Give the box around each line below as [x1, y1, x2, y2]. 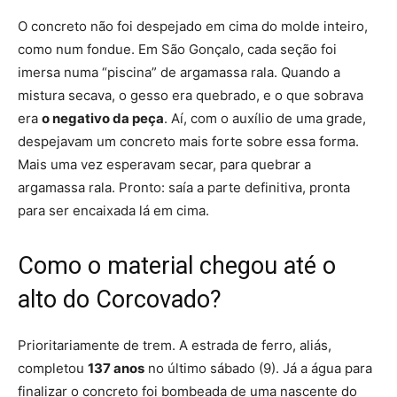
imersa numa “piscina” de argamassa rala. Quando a [18, 64, 340, 82]
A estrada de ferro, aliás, [175, 337, 331, 354]
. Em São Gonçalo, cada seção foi [131, 41, 337, 58]
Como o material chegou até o [18, 252, 336, 281]
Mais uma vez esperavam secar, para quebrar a [18, 156, 311, 174]
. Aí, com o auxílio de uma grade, [164, 110, 366, 128]
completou [18, 360, 88, 378]
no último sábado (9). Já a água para [144, 360, 372, 378]
